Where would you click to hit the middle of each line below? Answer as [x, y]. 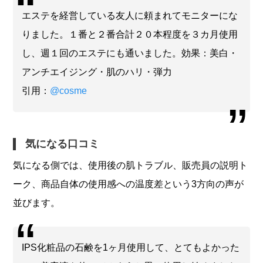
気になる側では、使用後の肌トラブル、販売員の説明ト [131, 165]
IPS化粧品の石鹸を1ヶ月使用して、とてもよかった [131, 247]
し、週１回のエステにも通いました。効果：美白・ [130, 53]
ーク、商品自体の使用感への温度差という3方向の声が [129, 184]
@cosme [69, 90]
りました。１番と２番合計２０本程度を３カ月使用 [130, 34]
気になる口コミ [63, 144]
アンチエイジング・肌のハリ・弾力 [97, 72]
